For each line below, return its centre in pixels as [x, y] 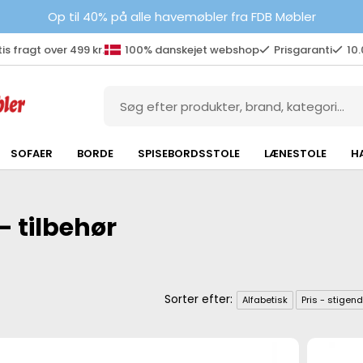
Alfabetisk [265, 299]
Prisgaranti [303, 49]
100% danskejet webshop [192, 49]
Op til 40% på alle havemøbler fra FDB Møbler [181, 17]
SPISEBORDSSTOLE [188, 154]
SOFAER [31, 154]
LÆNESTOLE [295, 154]
